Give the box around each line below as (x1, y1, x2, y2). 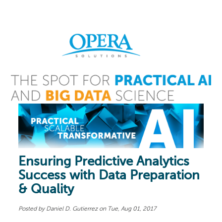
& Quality (18, 183, 74, 196)
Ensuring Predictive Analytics (18, 155, 190, 168)
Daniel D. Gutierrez (46, 206, 98, 212)
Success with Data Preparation (18, 169, 200, 182)
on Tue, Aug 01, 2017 (98, 206, 157, 212)
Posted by (18, 206, 45, 212)
